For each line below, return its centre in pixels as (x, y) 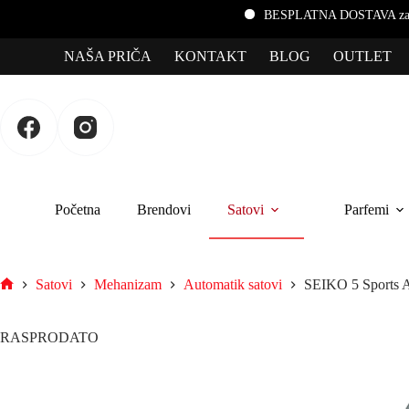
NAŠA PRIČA (108, 56)
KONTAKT (210, 56)
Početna (78, 209)
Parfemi (367, 209)
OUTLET (362, 56)
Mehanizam (128, 285)
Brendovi (164, 209)
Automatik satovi (233, 285)
